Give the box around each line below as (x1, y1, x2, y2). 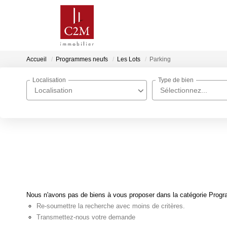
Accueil (26, 56, 47, 63)
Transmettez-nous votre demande (36, 213, 135, 221)
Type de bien (158, 77, 194, 84)
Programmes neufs (56, 56, 108, 63)
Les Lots (117, 56, 140, 63)
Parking (149, 56, 171, 63)
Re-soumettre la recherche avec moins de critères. (36, 202, 185, 210)
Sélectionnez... (160, 86, 207, 94)
